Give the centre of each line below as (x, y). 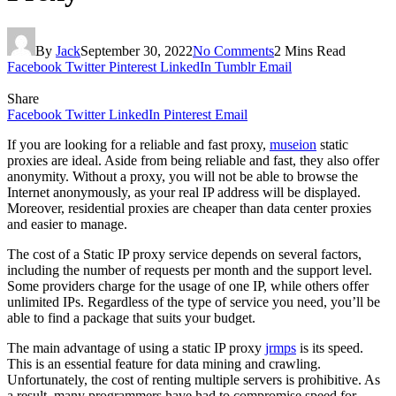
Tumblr (235, 66)
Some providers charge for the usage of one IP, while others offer (188, 286)
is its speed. (330, 347)
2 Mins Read (310, 50)
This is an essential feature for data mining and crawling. (164, 363)
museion (293, 144)
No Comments (233, 50)
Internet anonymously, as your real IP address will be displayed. (184, 192)
